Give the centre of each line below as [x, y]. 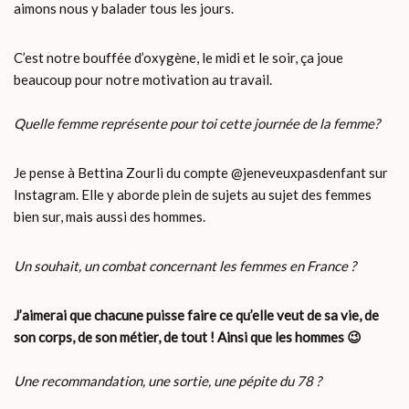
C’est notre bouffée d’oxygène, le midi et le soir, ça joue [178, 58]
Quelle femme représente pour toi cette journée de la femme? [197, 124]
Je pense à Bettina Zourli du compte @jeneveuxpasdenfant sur [201, 173]
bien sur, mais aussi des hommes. [110, 217]
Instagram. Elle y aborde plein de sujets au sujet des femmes [193, 195]
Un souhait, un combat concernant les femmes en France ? [186, 266]
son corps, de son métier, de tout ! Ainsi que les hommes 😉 [188, 337]
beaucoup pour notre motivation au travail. [144, 80]
